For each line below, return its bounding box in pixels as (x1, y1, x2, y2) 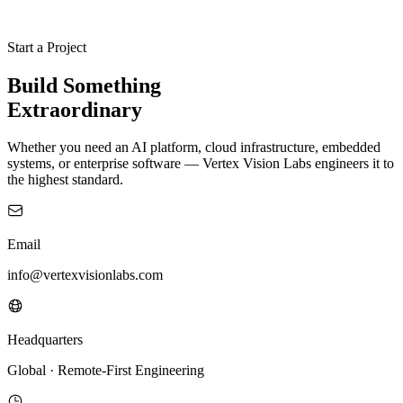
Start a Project (7, 39, 86, 55)
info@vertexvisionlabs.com (7, 267, 163, 283)
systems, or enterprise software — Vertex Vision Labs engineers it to (7, 156, 394, 172)
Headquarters (7, 332, 83, 348)
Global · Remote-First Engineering (7, 363, 204, 379)
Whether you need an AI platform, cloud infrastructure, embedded (7, 139, 381, 156)
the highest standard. (7, 172, 123, 188)
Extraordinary (7, 97, 142, 121)
